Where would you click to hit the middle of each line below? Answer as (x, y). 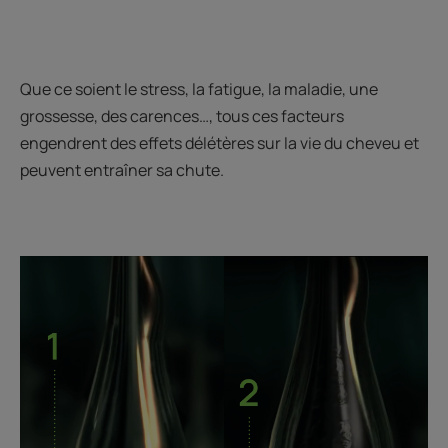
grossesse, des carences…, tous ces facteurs (182, 115)
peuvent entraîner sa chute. (122, 169)
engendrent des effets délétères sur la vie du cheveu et (219, 142)
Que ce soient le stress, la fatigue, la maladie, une (199, 88)
